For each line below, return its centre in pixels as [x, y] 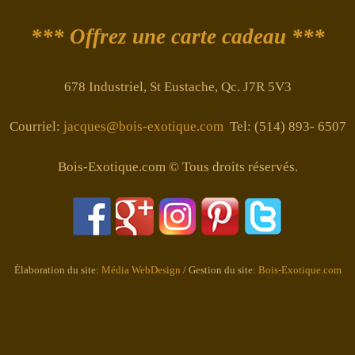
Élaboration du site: [57, 269]
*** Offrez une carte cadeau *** [177, 36]
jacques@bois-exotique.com [143, 127]
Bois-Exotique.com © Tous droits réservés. [177, 166]
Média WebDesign [141, 269]
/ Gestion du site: [219, 269]
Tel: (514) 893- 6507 [284, 127]
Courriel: [36, 127]
